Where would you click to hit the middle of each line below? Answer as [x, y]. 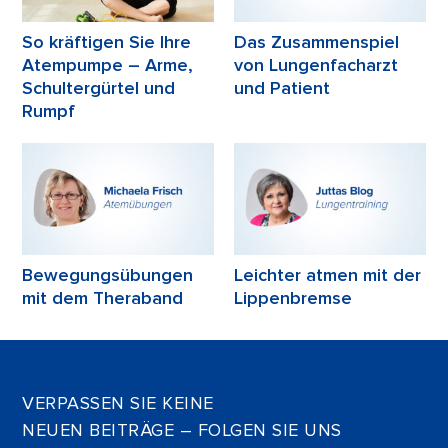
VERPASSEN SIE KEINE [118, 403]
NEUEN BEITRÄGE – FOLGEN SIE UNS [182, 430]
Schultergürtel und [99, 87]
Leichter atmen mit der [327, 275]
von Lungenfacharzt [316, 64]
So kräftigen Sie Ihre [107, 41]
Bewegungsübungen [108, 275]
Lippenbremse [293, 298]
